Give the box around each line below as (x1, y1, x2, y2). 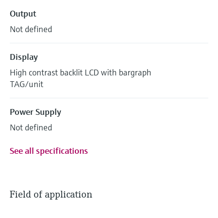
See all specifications (10, 145, 88, 156)
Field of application (10, 188, 92, 200)
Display (10, 51, 38, 62)
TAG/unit (10, 78, 43, 90)
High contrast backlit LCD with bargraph (10, 67, 151, 78)
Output (10, 8, 36, 19)
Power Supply (10, 106, 61, 117)
